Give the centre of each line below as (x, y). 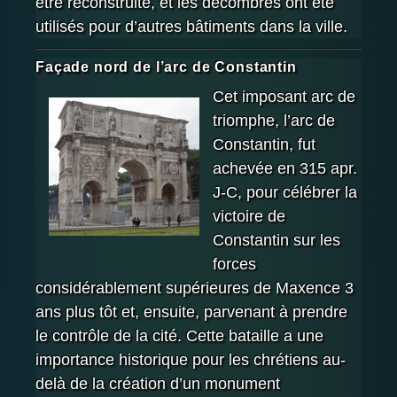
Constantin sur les (276, 240)
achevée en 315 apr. (285, 168)
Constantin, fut (264, 144)
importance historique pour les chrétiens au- (191, 359)
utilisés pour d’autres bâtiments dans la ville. (191, 27)
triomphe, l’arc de (274, 120)
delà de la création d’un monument (158, 383)
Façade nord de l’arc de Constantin (166, 67)
